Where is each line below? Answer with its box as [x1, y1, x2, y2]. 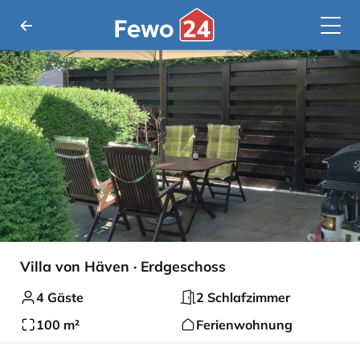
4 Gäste [36, 289, 84, 305]
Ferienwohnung [196, 317, 292, 333]
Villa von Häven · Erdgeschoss [20, 257, 226, 275]
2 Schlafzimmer [196, 289, 290, 305]
